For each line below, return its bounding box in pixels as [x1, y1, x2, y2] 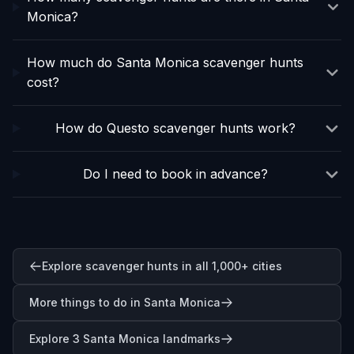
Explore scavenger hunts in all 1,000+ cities [42, 259, 282, 273]
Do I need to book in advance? [82, 166, 268, 182]
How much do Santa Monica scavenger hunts [27, 55, 304, 70]
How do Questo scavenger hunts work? [55, 120, 296, 136]
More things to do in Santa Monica [29, 296, 220, 309]
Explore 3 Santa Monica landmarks [29, 332, 220, 345]
